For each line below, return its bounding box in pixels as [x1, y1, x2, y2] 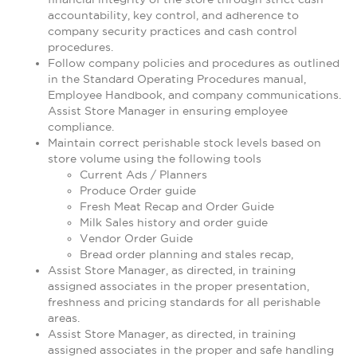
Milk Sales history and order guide [80, 216, 268, 229]
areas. [48, 312, 80, 324]
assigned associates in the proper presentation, [48, 280, 309, 292]
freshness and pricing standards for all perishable [48, 296, 320, 308]
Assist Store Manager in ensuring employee [48, 104, 288, 117]
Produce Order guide [80, 184, 196, 197]
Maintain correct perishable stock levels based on [48, 136, 321, 149]
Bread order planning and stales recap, [80, 248, 293, 261]
